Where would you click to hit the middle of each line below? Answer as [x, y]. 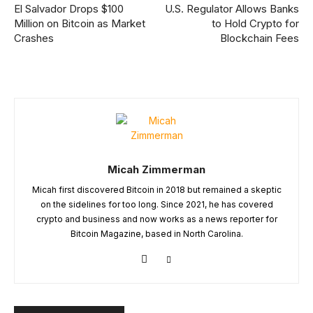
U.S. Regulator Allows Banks [232, 9]
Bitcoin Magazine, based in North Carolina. [156, 234]
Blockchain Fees [259, 38]
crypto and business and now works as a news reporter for [156, 219]
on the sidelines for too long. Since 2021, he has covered [156, 204]
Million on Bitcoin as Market [80, 23]
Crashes [34, 38]
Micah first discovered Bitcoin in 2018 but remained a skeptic [156, 190]
